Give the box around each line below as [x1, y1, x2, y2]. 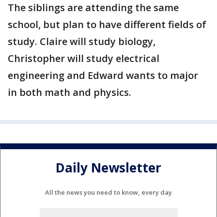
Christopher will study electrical [8, 52, 159, 65]
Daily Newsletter [56, 158, 161, 176]
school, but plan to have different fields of [8, 18, 206, 31]
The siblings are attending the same [8, 1, 179, 15]
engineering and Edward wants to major [8, 69, 198, 82]
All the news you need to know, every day [45, 188, 172, 197]
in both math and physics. [8, 86, 131, 99]
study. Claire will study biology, [8, 35, 155, 48]
